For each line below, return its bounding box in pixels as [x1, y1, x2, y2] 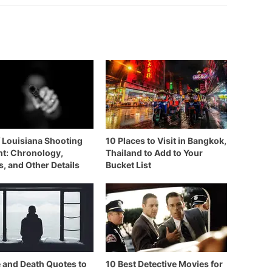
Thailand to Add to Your [106, 148, 203, 158]
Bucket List [106, 160, 151, 170]
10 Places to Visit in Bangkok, [106, 135, 226, 146]
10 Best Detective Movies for [106, 259, 223, 269]
